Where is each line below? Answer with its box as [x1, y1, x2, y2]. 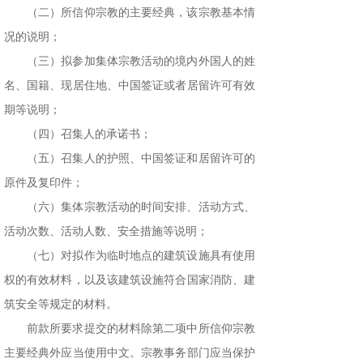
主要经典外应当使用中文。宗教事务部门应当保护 [4, 347, 255, 360]
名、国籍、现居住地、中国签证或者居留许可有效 [4, 79, 255, 92]
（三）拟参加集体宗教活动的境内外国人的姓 [27, 55, 255, 68]
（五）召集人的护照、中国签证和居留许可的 [27, 152, 255, 165]
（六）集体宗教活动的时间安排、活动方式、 [27, 201, 255, 214]
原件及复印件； [4, 177, 83, 190]
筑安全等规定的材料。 [4, 298, 117, 311]
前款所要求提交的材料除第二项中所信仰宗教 [27, 322, 255, 335]
